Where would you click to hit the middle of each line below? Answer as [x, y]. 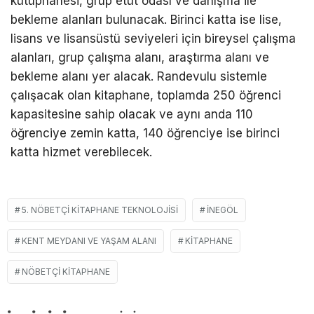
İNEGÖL [223, 210]
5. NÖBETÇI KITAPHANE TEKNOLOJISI [100, 210]
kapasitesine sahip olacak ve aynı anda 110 [132, 115]
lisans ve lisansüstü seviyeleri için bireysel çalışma [153, 39]
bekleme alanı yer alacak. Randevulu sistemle [139, 77]
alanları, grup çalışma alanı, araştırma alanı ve [140, 58]
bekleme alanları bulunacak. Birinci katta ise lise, [146, 20]
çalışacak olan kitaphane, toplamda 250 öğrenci [146, 96]
